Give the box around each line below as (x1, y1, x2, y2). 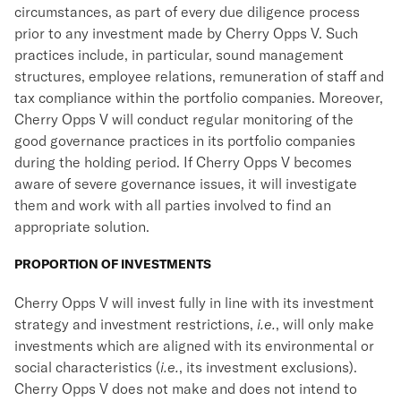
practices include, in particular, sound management (14, 46, 344, 64)
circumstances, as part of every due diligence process (14, 3, 360, 21)
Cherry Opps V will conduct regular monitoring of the (14, 110, 354, 128)
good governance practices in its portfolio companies (14, 132, 355, 149)
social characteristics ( (14, 358, 160, 376)
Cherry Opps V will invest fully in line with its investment (14, 294, 374, 311)
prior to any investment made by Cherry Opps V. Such (14, 24, 358, 42)
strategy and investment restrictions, (14, 315, 257, 333)
